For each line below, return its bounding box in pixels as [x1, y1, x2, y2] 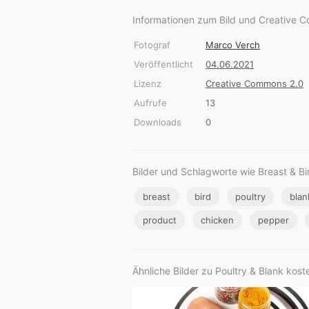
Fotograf [134, 39, 170, 51]
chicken [201, 215, 234, 226]
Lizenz [134, 78, 161, 90]
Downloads [134, 117, 181, 128]
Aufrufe [134, 97, 167, 109]
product [143, 215, 177, 226]
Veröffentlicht [134, 59, 193, 70]
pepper [258, 215, 289, 226]
